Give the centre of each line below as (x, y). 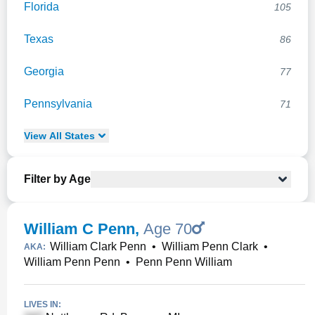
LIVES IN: (43, 304)
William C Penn (79, 229)
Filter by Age (57, 179)
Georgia (44, 71)
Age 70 (168, 229)
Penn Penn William (184, 262)
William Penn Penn (72, 262)
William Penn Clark (210, 246)
